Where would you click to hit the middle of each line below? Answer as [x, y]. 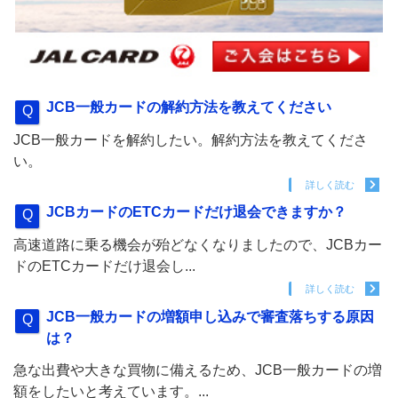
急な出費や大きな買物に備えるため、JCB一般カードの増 [198, 370]
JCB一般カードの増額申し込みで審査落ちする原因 [211, 316]
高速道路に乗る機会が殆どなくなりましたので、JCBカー [198, 244]
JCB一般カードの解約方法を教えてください [189, 107]
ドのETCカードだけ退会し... [104, 266]
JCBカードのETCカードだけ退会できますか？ [197, 212]
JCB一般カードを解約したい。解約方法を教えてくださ [191, 140]
